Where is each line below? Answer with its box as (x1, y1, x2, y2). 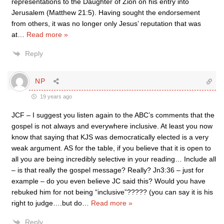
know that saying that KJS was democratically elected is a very (11, 132, 208, 141)
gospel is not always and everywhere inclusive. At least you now (11, 121, 212, 130)
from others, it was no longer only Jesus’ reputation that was (11, 19, 201, 27)
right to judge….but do (11, 198, 82, 207)
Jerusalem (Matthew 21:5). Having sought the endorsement (11, 8, 200, 16)
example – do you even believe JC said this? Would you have (11, 176, 205, 185)
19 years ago (38, 93, 72, 99)
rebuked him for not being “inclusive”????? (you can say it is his (11, 187, 213, 196)
